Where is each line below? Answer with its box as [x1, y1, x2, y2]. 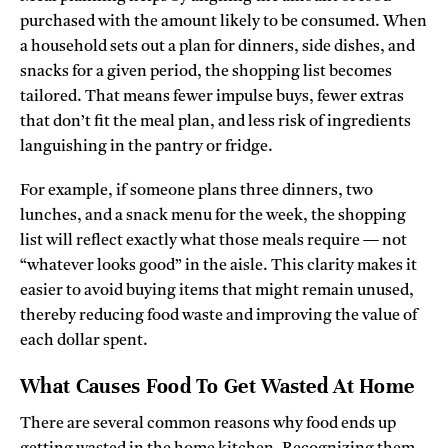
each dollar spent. [20, 333, 148, 350]
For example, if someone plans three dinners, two [20, 183, 373, 200]
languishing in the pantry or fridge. [20, 139, 273, 156]
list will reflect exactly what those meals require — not [20, 233, 407, 250]
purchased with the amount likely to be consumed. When [20, 14, 427, 31]
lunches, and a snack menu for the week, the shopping [20, 208, 406, 225]
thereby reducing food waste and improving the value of [20, 308, 418, 325]
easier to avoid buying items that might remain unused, [20, 283, 414, 300]
